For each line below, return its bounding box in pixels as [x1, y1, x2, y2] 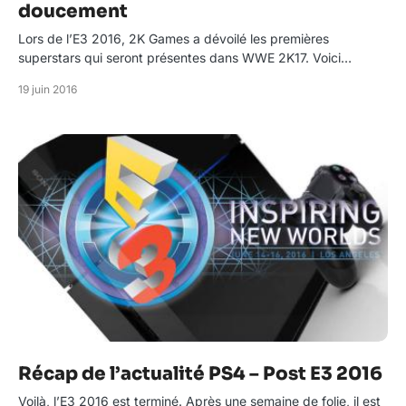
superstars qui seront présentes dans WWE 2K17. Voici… [18, 50, 352, 65]
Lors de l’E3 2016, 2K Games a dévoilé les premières [18, 31, 329, 46]
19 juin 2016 [18, 82, 77, 96]
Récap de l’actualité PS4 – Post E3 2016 [18, 362, 382, 385]
